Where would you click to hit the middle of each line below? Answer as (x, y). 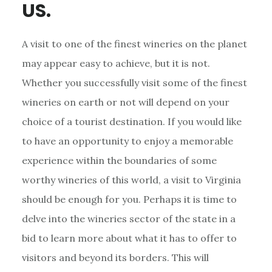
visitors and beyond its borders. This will (115, 257)
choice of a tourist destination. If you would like (131, 121)
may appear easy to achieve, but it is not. (116, 63)
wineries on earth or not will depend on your (125, 102)
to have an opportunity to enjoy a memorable (127, 141)
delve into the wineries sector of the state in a (128, 218)
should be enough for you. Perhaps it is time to (129, 199)
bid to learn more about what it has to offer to (129, 238)
